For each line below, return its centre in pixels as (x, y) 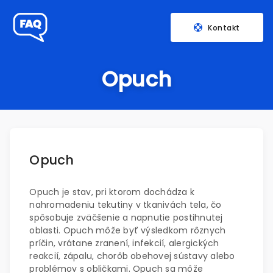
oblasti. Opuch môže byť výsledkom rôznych (128, 230)
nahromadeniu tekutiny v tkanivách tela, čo (126, 205)
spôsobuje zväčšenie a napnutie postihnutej (126, 218)
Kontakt (224, 27)
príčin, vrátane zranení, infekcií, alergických (124, 243)
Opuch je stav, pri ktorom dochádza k (112, 192)
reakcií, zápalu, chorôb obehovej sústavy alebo (132, 256)
